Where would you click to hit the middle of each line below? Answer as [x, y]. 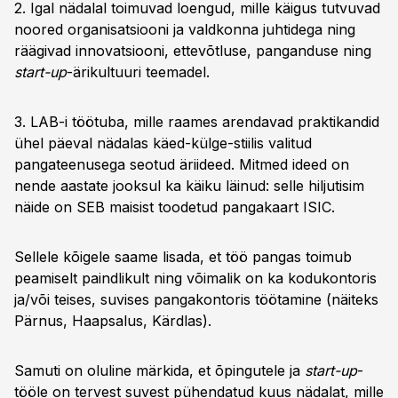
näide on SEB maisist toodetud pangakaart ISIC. [175, 207]
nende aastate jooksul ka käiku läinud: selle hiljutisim [189, 186]
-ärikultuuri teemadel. [138, 72]
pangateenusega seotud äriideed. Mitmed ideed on [182, 164]
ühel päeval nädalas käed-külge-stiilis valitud [163, 143]
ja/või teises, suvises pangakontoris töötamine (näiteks [196, 299]
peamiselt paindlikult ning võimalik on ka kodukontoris [195, 278]
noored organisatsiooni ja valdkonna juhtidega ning [185, 29]
